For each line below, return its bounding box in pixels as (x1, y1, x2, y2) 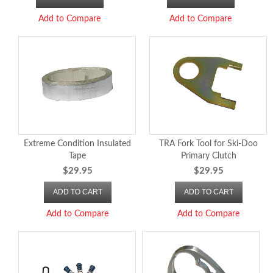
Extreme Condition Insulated (24, 140, 132, 149)
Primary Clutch (180, 152, 236, 161)
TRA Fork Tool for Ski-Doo (159, 140, 258, 149)
